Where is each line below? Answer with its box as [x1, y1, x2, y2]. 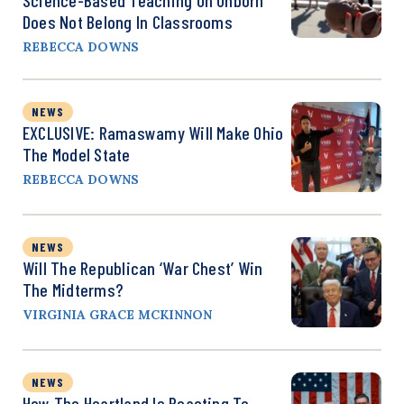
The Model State [23, 142, 131, 165]
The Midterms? [23, 278, 124, 300]
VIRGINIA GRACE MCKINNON [23, 306, 212, 323]
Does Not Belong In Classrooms [23, 10, 233, 32]
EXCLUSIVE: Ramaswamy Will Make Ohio [23, 121, 284, 143]
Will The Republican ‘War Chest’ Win [23, 256, 263, 279]
